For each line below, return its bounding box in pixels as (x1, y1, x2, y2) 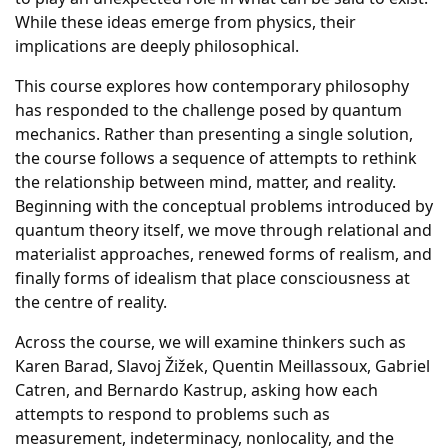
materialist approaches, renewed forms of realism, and (15, 243, 432, 265)
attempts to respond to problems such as (15, 403, 330, 425)
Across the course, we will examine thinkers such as (15, 331, 406, 353)
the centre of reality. (15, 291, 167, 313)
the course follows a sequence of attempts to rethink (15, 147, 417, 169)
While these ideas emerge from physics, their (15, 11, 356, 33)
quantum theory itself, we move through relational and (15, 219, 432, 241)
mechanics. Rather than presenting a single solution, (15, 123, 413, 145)
